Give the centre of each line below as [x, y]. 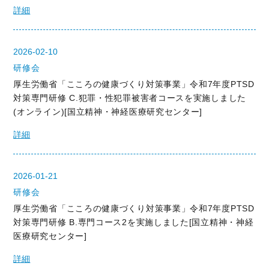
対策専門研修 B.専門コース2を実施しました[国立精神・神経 [134, 222]
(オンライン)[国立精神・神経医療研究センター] [108, 112]
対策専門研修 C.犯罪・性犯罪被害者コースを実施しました [130, 98]
